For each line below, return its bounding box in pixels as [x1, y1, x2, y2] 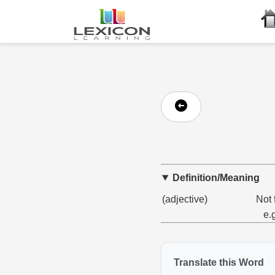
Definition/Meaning [172, 172, 260, 183]
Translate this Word [173, 257, 264, 268]
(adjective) [161, 194, 207, 204]
